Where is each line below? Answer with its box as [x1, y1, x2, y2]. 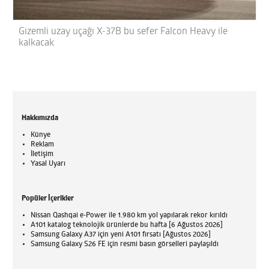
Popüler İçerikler [22, 195, 74, 202]
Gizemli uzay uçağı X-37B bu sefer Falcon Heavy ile [19, 26, 228, 37]
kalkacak [19, 38, 55, 48]
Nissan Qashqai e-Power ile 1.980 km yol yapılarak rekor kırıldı [31, 211, 228, 219]
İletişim [31, 150, 54, 158]
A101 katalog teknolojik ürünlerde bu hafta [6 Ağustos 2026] [31, 221, 223, 229]
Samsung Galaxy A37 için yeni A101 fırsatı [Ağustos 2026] [31, 231, 211, 238]
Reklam [31, 141, 55, 148]
